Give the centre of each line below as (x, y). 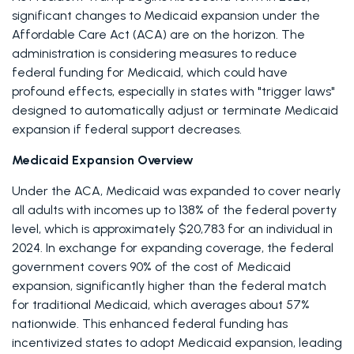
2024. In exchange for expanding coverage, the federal (173, 248)
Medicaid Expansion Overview (103, 160)
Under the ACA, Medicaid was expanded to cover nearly (176, 191)
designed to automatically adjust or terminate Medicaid (175, 110)
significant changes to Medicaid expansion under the (166, 15)
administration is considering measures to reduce (154, 53)
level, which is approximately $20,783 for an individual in (172, 229)
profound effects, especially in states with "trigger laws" (173, 91)
